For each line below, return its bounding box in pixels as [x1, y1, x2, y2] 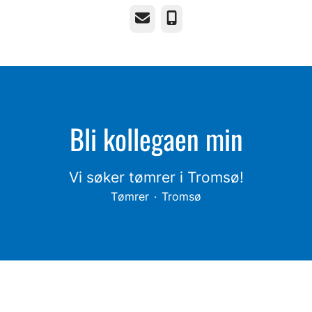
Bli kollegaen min [69, 118, 243, 159]
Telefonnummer [165, 11, 247, 25]
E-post [134, 11, 170, 25]
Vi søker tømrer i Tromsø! [68, 169, 244, 186]
